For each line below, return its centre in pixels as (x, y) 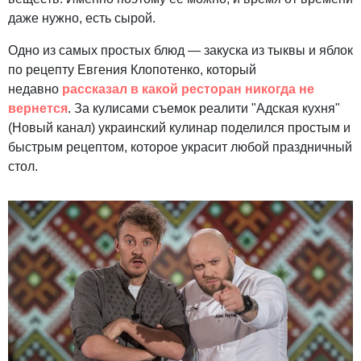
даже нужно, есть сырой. (82, 19)
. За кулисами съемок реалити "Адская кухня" (204, 109)
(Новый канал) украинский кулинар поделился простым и (179, 128)
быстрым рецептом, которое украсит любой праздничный (180, 147)
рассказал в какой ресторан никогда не (188, 89)
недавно (35, 89)
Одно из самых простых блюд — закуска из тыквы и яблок (180, 51)
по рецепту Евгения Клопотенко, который (132, 70)
